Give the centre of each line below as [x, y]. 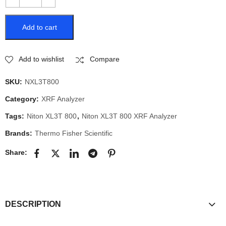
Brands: [20, 133]
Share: [16, 153]
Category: [23, 99]
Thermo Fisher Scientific [74, 133]
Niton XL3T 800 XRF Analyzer [129, 116]
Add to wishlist [41, 59]
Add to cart [39, 27]
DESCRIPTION [33, 204]
